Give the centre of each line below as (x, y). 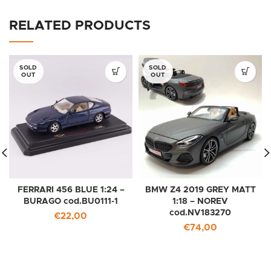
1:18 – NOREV (200, 201)
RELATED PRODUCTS (80, 26)
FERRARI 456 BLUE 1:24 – (71, 190)
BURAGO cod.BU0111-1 (71, 201)
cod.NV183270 (200, 213)
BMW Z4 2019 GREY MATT (200, 190)
